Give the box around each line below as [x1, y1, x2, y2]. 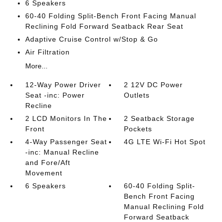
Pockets [124, 125, 153, 133]
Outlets [124, 91, 150, 99]
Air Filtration [25, 48, 70, 56]
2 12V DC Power [124, 81, 183, 89]
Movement [25, 169, 62, 177]
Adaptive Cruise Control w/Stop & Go [25, 35, 158, 43]
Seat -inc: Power [25, 91, 85, 99]
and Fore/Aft [25, 159, 70, 166]
